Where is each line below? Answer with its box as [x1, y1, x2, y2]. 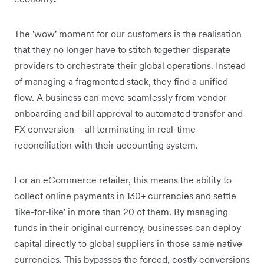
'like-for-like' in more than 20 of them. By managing [14, 205, 228, 217]
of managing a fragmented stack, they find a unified [14, 75, 228, 87]
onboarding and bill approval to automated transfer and [14, 107, 243, 119]
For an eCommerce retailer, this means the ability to [14, 173, 232, 186]
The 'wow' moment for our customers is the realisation [14, 27, 242, 39]
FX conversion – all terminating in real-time [14, 123, 196, 135]
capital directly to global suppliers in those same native [14, 237, 242, 249]
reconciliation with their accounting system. [14, 138, 200, 151]
